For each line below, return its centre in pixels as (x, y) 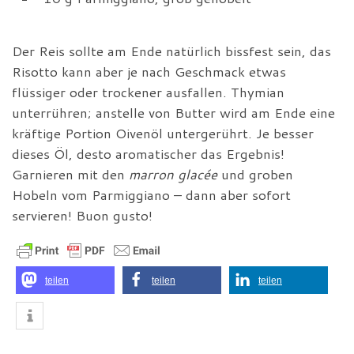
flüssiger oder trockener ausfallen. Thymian (148, 92)
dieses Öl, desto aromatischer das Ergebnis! (148, 154)
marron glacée (173, 175)
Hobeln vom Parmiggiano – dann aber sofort (151, 195)
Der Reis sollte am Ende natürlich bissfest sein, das (171, 51)
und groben (255, 175)
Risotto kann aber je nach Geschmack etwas (149, 72)
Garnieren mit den (70, 175)
